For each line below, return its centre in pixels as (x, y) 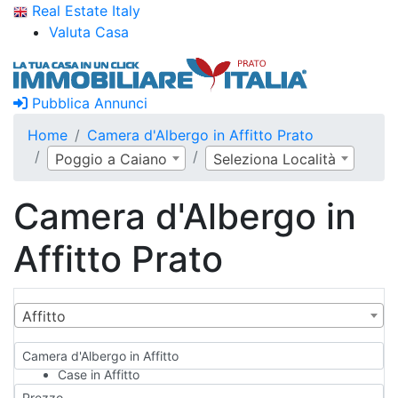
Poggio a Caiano (111, 159)
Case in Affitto (99, 374)
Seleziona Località (275, 159)
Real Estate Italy (84, 11)
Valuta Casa (89, 32)
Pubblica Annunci (88, 103)
